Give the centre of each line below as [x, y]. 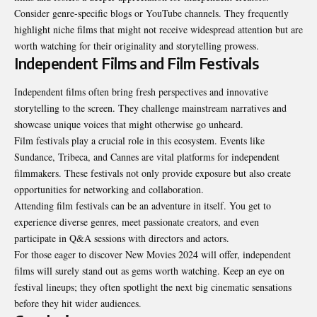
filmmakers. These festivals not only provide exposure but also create [152, 173]
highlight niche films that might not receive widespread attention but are [158, 30]
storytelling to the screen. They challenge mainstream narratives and [150, 108]
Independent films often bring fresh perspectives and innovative [141, 91]
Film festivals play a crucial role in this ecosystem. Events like [139, 140]
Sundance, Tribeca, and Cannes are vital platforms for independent [147, 156]
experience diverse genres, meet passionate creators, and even [137, 221]
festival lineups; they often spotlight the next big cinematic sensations [153, 287]
